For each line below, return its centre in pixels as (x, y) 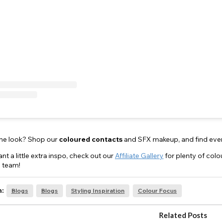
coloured (75, 139)
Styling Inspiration (98, 191)
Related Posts (183, 215)
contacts (107, 139)
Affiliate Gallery (139, 156)
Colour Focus (157, 191)
